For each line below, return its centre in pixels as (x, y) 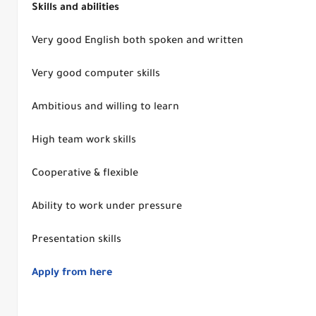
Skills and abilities (75, 8)
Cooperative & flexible (85, 174)
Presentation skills (77, 241)
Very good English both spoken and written (138, 42)
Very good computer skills (96, 75)
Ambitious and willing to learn (105, 108)
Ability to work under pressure (107, 207)
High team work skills (84, 141)
